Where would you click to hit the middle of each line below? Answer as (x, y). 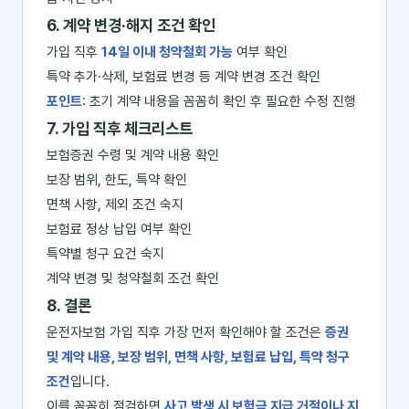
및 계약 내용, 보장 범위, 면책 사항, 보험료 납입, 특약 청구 (198, 357)
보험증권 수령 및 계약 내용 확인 (133, 155)
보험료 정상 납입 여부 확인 (119, 229)
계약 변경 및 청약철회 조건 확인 (133, 278)
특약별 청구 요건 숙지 (105, 254)
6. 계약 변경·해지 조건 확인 (131, 25)
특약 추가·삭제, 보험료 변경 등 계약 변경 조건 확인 (184, 77)
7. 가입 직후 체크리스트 (120, 128)
